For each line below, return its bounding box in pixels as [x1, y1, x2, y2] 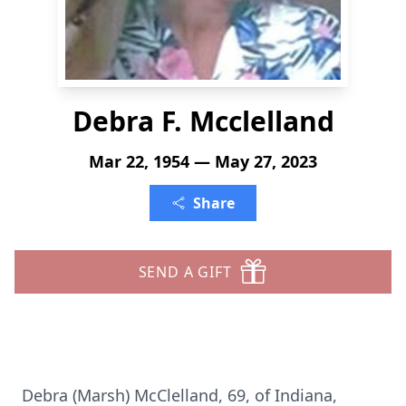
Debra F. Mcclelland [72, 102, 334, 140]
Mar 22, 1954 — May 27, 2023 [89, 150, 317, 172]
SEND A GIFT [138, 262, 232, 282]
